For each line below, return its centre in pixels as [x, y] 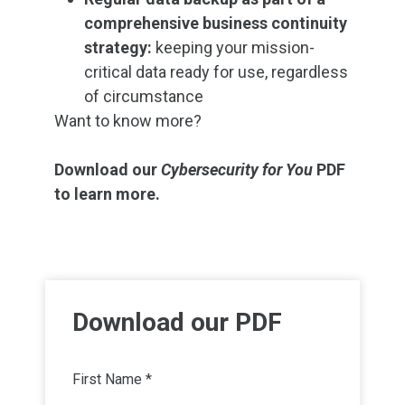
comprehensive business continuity [216, 23]
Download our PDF [177, 322]
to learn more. [107, 194]
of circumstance [144, 96]
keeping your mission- [235, 47]
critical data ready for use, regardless [216, 72]
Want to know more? [128, 121]
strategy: [120, 47]
